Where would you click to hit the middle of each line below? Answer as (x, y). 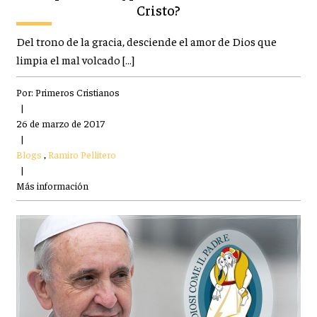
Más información (52, 186)
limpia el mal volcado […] (75, 60)
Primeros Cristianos (77, 92)
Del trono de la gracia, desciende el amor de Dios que (146, 42)
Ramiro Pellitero (82, 155)
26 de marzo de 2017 (60, 123)
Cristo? (158, 10)
